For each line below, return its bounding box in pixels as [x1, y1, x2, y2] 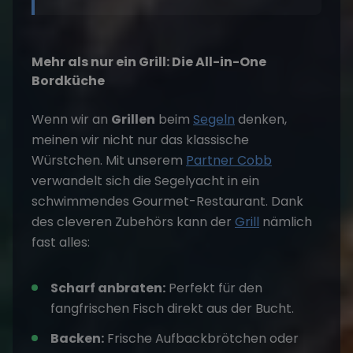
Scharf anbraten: [50, 279, 165, 297]
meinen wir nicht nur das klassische [32, 131, 249, 149]
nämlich [259, 213, 312, 231]
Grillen [111, 110, 155, 128]
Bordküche [32, 72, 105, 90]
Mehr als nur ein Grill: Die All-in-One [32, 53, 266, 71]
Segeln [193, 110, 235, 128]
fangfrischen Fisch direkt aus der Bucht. [50, 299, 294, 318]
